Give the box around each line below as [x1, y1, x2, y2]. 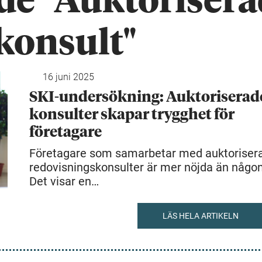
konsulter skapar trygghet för [29, 108, 235, 122]
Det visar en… [29, 174, 99, 188]
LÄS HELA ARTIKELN [162, 211, 239, 220]
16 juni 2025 [43, 71, 94, 82]
